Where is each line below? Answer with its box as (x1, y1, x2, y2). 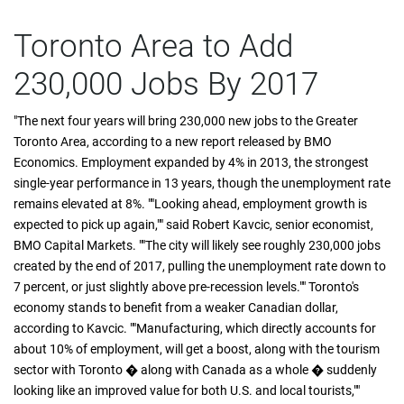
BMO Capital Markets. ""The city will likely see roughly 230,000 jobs (14, 238, 381, 252)
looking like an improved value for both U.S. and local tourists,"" (14, 383, 360, 398)
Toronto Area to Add (14, 28, 293, 65)
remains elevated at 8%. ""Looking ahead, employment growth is (14, 197, 367, 211)
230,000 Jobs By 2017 (14, 66, 318, 103)
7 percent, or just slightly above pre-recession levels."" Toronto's (14, 280, 359, 294)
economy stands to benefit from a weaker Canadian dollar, (14, 300, 338, 315)
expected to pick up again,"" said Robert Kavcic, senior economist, (14, 217, 373, 232)
